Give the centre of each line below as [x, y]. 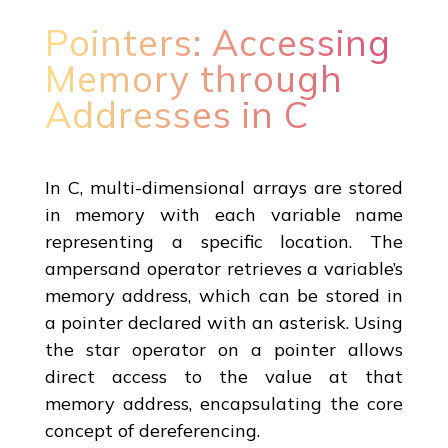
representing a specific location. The [224, 241]
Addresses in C [176, 114]
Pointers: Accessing [217, 42]
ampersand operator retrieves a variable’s [224, 268]
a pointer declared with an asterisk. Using [224, 322]
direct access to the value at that [224, 376]
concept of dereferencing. [152, 430]
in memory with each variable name [224, 214]
